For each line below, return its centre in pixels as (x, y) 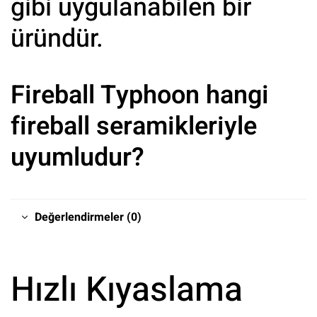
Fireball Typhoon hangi (140, 95)
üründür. (57, 38)
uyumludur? (77, 157)
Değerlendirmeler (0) (88, 217)
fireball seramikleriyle (134, 126)
